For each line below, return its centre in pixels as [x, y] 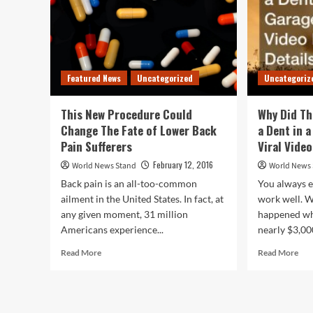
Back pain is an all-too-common [129, 183]
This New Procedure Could [126, 114]
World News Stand [104, 166]
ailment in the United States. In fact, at [142, 199]
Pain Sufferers [96, 146]
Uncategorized [165, 78]
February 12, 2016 [183, 165]
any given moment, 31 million [124, 214]
